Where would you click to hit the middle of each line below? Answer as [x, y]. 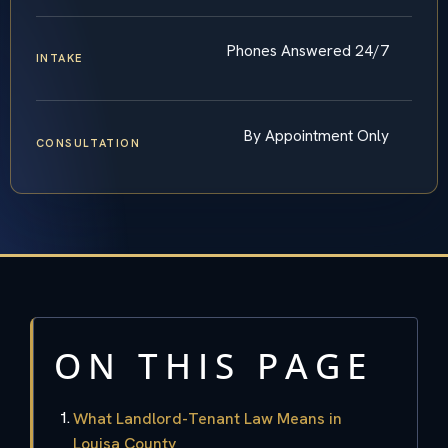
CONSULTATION [88, 142]
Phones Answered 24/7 [308, 51]
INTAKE [59, 58]
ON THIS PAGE [213, 365]
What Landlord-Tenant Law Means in [207, 418]
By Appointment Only [316, 135]
